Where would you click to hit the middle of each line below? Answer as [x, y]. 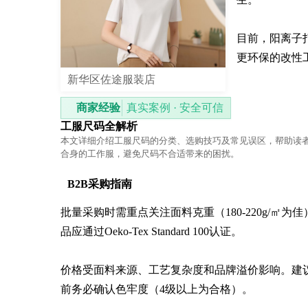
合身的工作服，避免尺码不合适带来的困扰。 [150, 153]
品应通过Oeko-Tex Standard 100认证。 [151, 231]
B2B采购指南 [100, 184]
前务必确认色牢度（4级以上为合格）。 [157, 289]
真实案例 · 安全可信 [175, 107]
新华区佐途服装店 [111, 79]
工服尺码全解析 [99, 126]
